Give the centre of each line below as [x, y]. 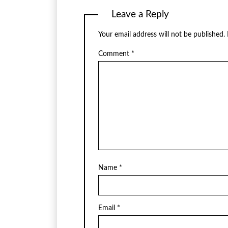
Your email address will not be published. [161, 34]
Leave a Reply [140, 14]
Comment [115, 54]
